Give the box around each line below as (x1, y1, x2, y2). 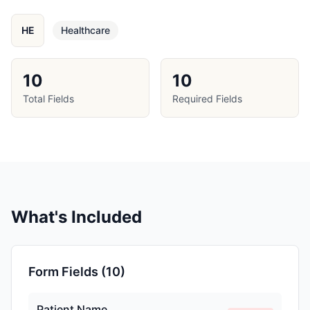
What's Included (11, 207, 142, 227)
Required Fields (172, 93, 242, 104)
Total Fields (23, 93, 74, 104)
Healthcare (61, 24, 110, 36)
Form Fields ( (28, 264, 106, 279)
